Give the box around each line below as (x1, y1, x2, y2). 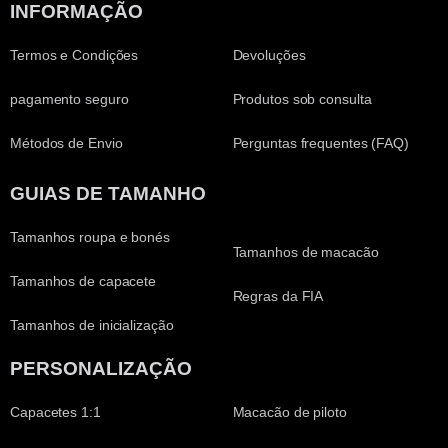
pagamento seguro (10, 90, 129, 107)
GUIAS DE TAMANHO (10, 183, 206, 205)
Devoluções (232, 46, 306, 63)
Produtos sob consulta (232, 90, 372, 107)
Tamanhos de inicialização (10, 317, 174, 334)
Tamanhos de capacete (10, 273, 156, 290)
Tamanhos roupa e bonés (10, 229, 170, 246)
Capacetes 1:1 (10, 404, 101, 421)
